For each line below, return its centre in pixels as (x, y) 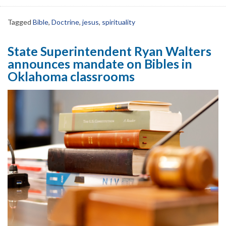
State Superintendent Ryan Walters (109, 51)
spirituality (119, 22)
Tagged (20, 22)
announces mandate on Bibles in (100, 63)
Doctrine (65, 22)
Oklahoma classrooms (71, 76)
